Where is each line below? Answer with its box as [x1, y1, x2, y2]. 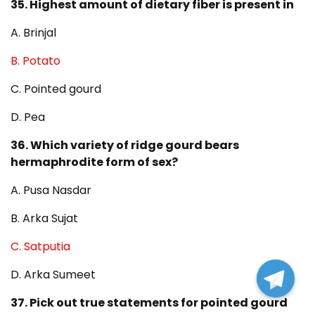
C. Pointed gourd [11, 81, 101, 98]
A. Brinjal [11, 25, 56, 41]
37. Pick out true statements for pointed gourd [11, 295, 288, 311]
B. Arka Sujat [11, 210, 78, 227]
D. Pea [11, 109, 45, 126]
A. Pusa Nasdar [11, 182, 91, 199]
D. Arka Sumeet [11, 266, 96, 283]
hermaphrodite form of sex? [11, 154, 178, 171]
